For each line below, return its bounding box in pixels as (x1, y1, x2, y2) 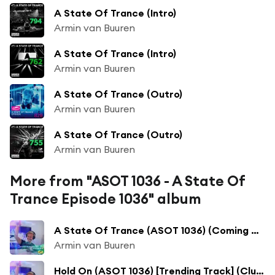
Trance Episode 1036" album (10, 189, 201, 207)
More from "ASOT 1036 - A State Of (10, 171, 245, 190)
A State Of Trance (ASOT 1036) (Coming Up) (251, 223, 259, 236)
